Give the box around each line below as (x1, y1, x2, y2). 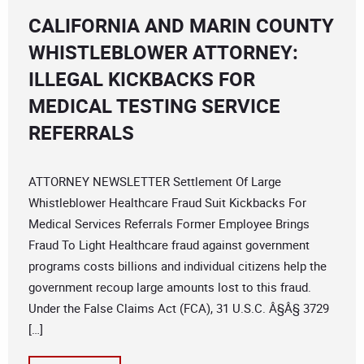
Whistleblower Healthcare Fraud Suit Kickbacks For (28, 194, 306, 211)
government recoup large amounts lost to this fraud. (28, 279, 311, 296)
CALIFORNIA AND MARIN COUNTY (28, 12, 334, 39)
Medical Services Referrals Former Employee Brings (28, 215, 310, 232)
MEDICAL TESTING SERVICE (28, 93, 280, 119)
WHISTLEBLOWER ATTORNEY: (28, 39, 298, 66)
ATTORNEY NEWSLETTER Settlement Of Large (28, 173, 281, 190)
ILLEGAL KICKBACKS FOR (28, 66, 255, 93)
